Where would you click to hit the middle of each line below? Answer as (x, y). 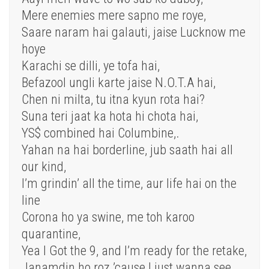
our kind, (44, 167)
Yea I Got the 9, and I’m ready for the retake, (134, 251)
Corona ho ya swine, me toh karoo (108, 217)
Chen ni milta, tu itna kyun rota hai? (113, 100)
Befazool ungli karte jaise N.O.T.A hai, (119, 83)
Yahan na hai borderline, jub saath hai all (127, 150)
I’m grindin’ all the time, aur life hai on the (129, 184)
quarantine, (51, 234)
